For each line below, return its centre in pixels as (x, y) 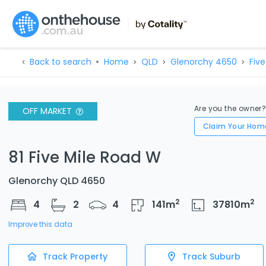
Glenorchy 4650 (203, 62)
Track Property (75, 256)
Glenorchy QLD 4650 (57, 180)
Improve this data (40, 224)
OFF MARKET (47, 111)
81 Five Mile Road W (85, 157)
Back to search (60, 62)
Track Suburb (211, 256)
